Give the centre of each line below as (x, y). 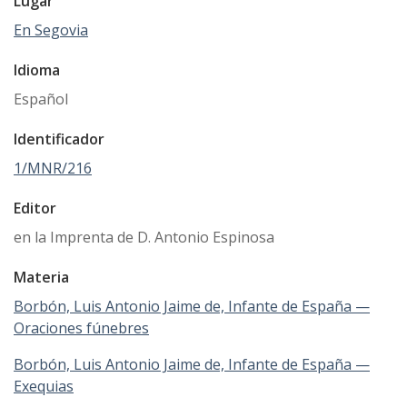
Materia (41, 277)
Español (41, 99)
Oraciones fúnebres (81, 328)
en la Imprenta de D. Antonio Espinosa (144, 237)
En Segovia (51, 30)
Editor (35, 208)
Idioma (37, 69)
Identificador (59, 139)
